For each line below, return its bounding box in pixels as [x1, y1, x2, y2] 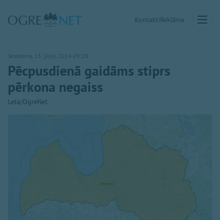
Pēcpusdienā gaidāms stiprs [8, 61, 170, 80]
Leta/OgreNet [8, 97, 48, 106]
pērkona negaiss [8, 78, 103, 96]
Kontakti [135, 15, 160, 24]
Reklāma [160, 15, 185, 24]
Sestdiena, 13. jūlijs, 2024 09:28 [8, 52, 88, 59]
